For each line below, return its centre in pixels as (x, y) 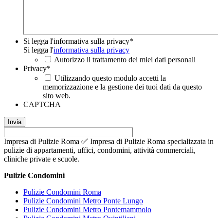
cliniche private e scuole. (42, 159)
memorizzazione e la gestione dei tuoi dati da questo (122, 87)
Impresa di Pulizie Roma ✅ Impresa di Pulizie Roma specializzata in (109, 142)
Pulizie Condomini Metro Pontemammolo (87, 210)
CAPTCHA (42, 105)
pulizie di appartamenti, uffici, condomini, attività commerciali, (100, 150)
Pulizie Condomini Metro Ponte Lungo (83, 201)
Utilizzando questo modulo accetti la (110, 78)
